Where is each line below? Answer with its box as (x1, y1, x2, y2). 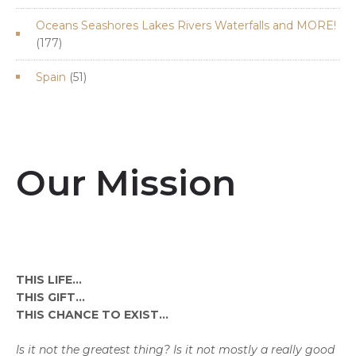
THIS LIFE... (16, 272, 82, 287)
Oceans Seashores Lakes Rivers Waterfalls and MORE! (36, 17, 336, 33)
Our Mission (16, 160, 236, 204)
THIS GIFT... (16, 289, 85, 304)
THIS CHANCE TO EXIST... (16, 307, 168, 322)
